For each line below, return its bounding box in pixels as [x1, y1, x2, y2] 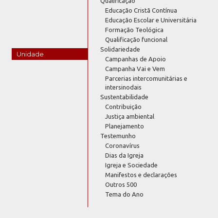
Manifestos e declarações [105, 171, 178, 178]
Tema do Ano [105, 190, 144, 198]
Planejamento [105, 122, 145, 129]
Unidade [17, 50, 44, 58]
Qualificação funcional [105, 36, 168, 43]
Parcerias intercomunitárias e [105, 74, 188, 82]
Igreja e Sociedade [105, 161, 158, 168]
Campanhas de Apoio [105, 55, 166, 62]
